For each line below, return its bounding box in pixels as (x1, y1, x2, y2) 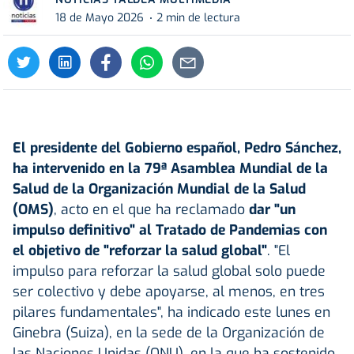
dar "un (249, 199, 296, 219)
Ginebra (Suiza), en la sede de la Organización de (13, 322, 325, 342)
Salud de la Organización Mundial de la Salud (13, 179, 306, 198)
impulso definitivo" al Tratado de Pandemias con (13, 220, 327, 239)
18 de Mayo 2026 (55, 10, 144, 26)
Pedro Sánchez (244, 137, 338, 157)
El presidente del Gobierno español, (13, 137, 244, 157)
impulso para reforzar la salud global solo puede (13, 261, 326, 281)
